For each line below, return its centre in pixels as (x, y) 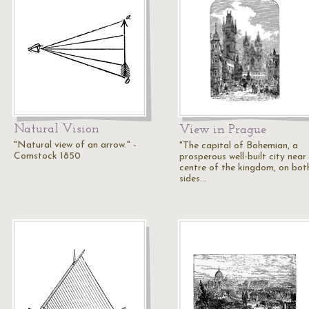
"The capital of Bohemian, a (239, 146)
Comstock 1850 (47, 156)
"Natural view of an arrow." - (75, 145)
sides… (193, 179)
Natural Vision (57, 129)
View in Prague (223, 130)
